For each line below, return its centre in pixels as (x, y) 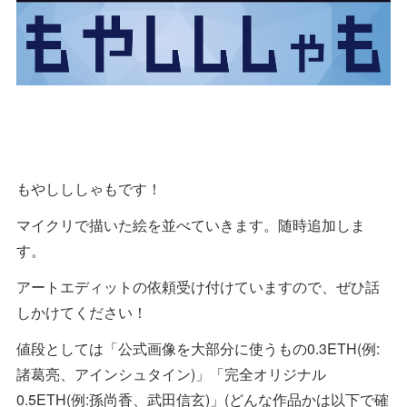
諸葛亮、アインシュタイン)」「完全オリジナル (171, 373)
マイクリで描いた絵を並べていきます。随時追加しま (191, 224)
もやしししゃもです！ (89, 188)
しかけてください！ (82, 312)
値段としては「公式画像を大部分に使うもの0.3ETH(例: (198, 348)
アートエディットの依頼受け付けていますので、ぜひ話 (198, 286)
